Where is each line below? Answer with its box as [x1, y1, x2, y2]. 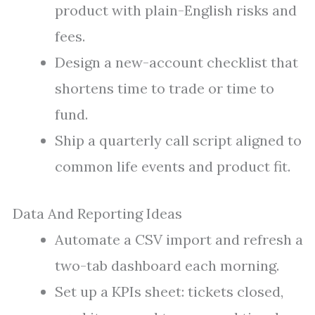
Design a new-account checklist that [55, 53, 298, 71]
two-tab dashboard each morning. [55, 257, 279, 274]
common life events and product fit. [55, 157, 290, 175]
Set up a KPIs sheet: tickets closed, [55, 283, 283, 300]
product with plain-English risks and [55, 1, 297, 19]
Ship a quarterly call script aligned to [55, 131, 302, 149]
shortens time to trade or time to [55, 79, 274, 97]
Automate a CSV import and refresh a [55, 231, 303, 248]
